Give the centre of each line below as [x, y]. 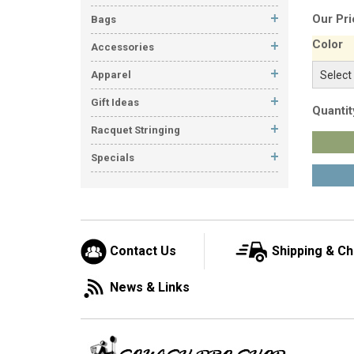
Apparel [111, 75]
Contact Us [143, 251]
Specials [113, 158]
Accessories [122, 47]
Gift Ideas [115, 102]
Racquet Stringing [136, 130]
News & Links [150, 287]
